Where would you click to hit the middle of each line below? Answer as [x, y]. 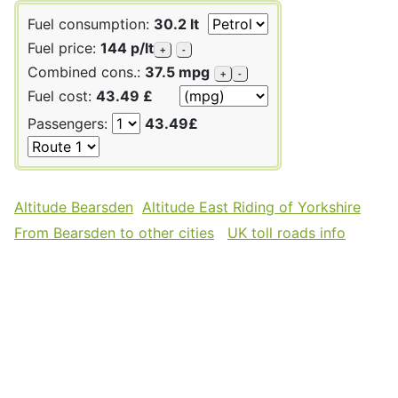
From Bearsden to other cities [114, 232]
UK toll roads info [287, 232]
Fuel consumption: [91, 24]
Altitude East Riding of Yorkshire [251, 207]
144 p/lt [127, 48]
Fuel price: [64, 48]
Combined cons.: [86, 72]
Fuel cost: [62, 96]
